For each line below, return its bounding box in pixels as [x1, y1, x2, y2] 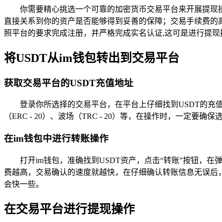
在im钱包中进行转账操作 [4, 133, 109, 144]
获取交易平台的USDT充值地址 [4, 77, 133, 88]
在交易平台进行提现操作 [4, 202, 135, 216]
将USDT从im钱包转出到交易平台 [4, 51, 179, 64]
